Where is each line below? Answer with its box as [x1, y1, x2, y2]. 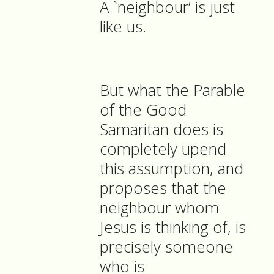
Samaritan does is [100, 119, 223, 141]
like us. [100, 16, 146, 38]
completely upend [100, 138, 226, 160]
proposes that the [100, 177, 226, 199]
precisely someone [100, 236, 233, 258]
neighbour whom [100, 197, 219, 219]
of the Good [100, 99, 187, 121]
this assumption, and [100, 158, 243, 180]
